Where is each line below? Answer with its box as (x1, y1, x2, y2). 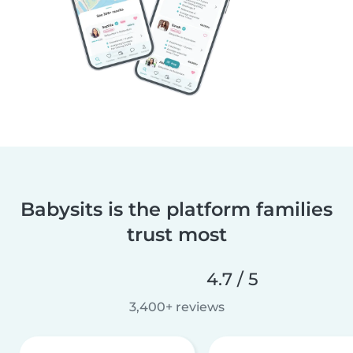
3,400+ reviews (128, 299, 225, 314)
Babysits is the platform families (20, 197, 333, 221)
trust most (126, 222, 227, 246)
